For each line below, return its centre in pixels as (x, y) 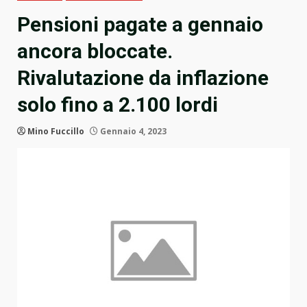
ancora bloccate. (95, 51)
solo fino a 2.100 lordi (118, 105)
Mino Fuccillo (56, 132)
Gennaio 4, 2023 (132, 132)
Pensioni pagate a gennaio (140, 25)
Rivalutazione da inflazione (143, 78)
